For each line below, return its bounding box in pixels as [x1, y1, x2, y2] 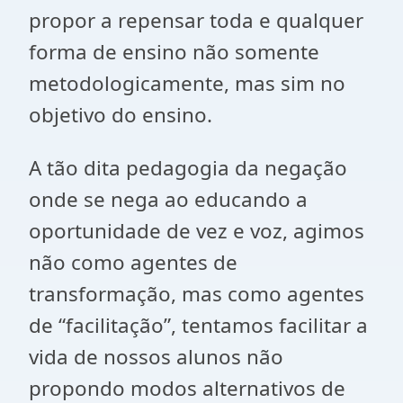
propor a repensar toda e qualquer [29, 6, 363, 34]
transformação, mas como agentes [29, 280, 364, 308]
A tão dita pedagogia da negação [29, 154, 347, 182]
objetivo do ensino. [29, 101, 218, 129]
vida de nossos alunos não [29, 343, 283, 371]
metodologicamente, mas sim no [29, 69, 345, 97]
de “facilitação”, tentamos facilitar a [29, 311, 368, 339]
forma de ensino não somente [29, 38, 319, 66]
